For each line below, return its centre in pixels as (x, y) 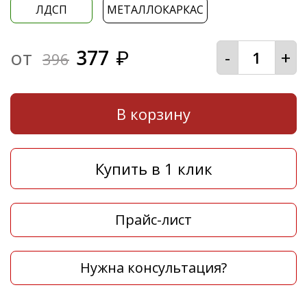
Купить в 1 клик (153, 169)
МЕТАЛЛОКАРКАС (155, 10)
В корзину (153, 114)
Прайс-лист (153, 220)
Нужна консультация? (153, 268)
